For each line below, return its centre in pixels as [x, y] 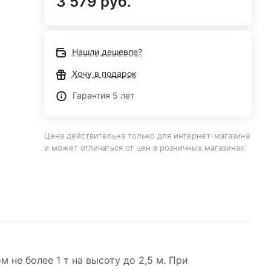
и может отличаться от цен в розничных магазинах [144, 148]
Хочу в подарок [104, 73]
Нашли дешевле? [107, 52]
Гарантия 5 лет [103, 95]
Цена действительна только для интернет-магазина [147, 135]
